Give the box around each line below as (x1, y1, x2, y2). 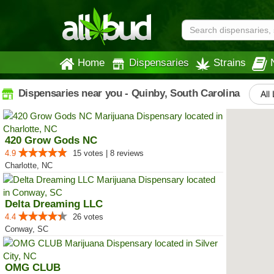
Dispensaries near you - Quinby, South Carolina (15, 87, 240, 99)
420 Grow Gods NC (5, 135, 97, 146)
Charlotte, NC (5, 161, 53, 170)
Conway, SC (5, 224, 48, 234)
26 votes (73, 212, 103, 221)
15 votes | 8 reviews (73, 149, 144, 158)
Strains (213, 57, 246, 68)
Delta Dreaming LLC (5, 198, 103, 210)
